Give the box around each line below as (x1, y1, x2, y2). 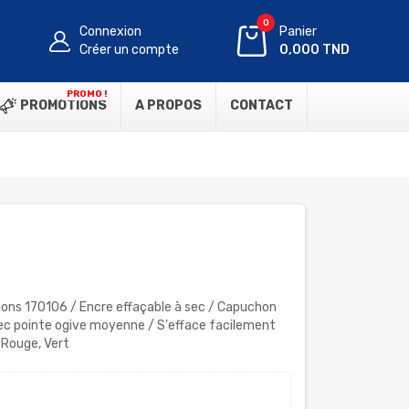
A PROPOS (135, 98, 202, 113)
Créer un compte (79, 42, 180, 58)
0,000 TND (279, 42, 351, 58)
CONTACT (230, 98, 293, 113)
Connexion (79, 24, 142, 39)
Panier (279, 24, 318, 39)
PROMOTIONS (17, 98, 107, 113)
